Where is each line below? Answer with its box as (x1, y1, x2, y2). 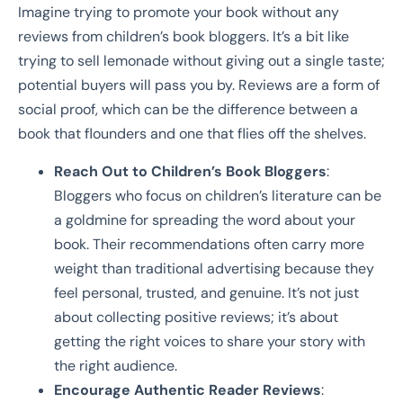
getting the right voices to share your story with (54, 331, 365, 351)
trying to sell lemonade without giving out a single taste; (18, 51, 385, 71)
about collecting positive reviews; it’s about (54, 307, 338, 327)
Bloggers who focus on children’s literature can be (54, 185, 381, 205)
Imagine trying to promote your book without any (18, 3, 339, 22)
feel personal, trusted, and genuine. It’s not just (54, 282, 359, 302)
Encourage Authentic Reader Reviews (54, 380, 321, 399)
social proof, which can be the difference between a (18, 100, 358, 120)
